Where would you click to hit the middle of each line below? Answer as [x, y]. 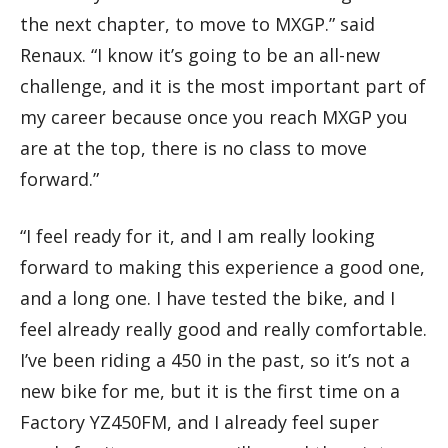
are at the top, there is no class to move [193, 148]
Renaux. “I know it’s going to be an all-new [200, 55]
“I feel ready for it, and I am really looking [197, 236]
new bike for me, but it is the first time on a [210, 391]
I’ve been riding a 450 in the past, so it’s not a [215, 360]
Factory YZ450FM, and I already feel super [199, 422]
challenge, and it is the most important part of [223, 86]
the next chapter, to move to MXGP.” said [197, 24]
